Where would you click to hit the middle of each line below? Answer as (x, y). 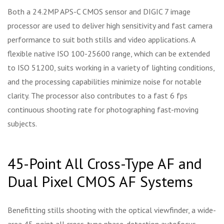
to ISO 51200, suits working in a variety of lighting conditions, (111, 67)
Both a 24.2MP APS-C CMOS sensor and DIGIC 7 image (99, 11)
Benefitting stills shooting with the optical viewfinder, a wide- (112, 210)
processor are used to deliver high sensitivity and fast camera (110, 25)
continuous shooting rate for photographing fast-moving (103, 109)
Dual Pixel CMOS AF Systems (100, 181)
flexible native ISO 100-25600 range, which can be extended (109, 53)
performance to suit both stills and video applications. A (101, 39)
